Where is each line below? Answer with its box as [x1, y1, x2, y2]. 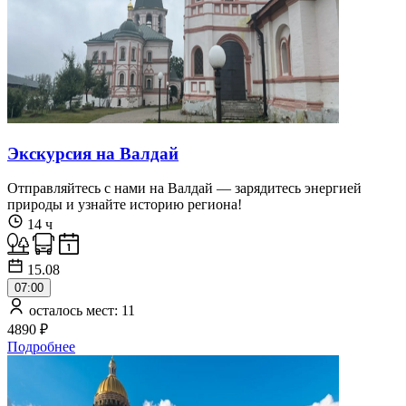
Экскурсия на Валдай [7, 143, 179, 163]
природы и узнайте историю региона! [7, 197, 242, 213]
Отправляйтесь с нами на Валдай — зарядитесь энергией [7, 180, 362, 197]
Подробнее [7, 339, 75, 355]
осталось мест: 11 [25, 303, 135, 319]
